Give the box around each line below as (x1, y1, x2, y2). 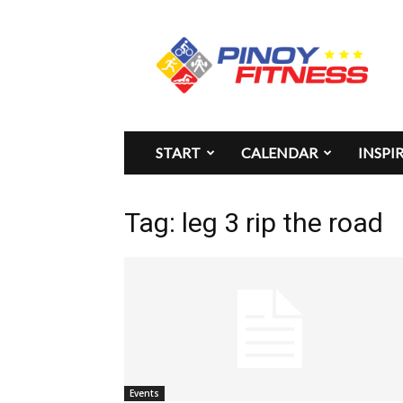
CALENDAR (241, 144, 318, 161)
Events (130, 387, 159, 399)
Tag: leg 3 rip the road (124, 207, 383, 238)
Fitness (170, 44, 211, 61)
